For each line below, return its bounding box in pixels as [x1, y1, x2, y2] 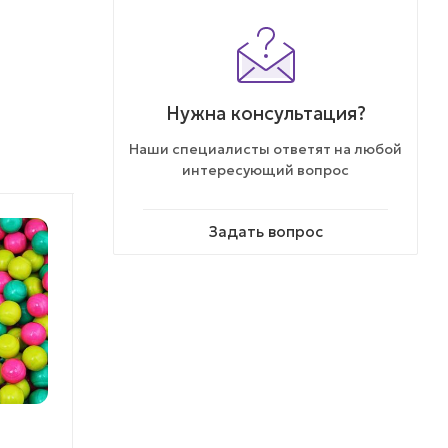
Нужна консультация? [165, 102, 366, 126]
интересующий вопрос [182, 161, 349, 180]
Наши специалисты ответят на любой [129, 140, 402, 159]
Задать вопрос [208, 222, 323, 242]
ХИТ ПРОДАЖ [338, 223, 410, 237]
